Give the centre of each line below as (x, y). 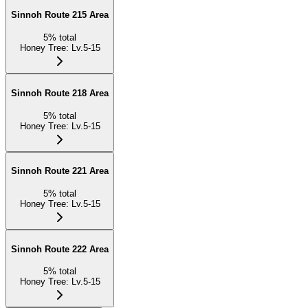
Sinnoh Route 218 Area (60, 93)
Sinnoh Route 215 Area (60, 15)
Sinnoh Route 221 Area (60, 171)
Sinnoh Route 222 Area (60, 249)
